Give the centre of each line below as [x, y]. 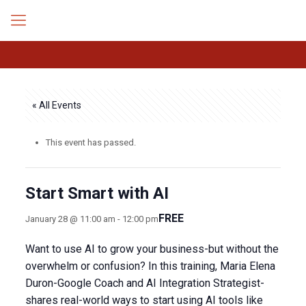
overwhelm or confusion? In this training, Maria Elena [150, 266]
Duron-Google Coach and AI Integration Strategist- [144, 283]
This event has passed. [91, 142]
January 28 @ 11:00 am [70, 219]
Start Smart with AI [97, 193]
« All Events [56, 105]
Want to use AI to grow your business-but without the [152, 249]
